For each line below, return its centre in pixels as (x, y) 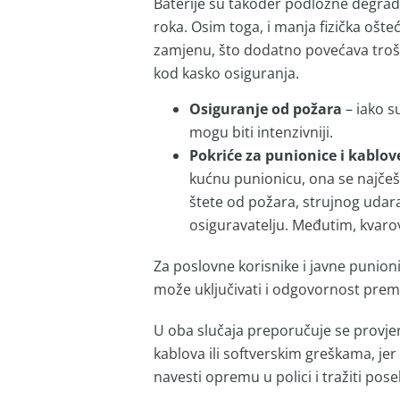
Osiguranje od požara (265, 109)
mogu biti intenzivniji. (262, 133)
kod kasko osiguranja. (226, 73)
